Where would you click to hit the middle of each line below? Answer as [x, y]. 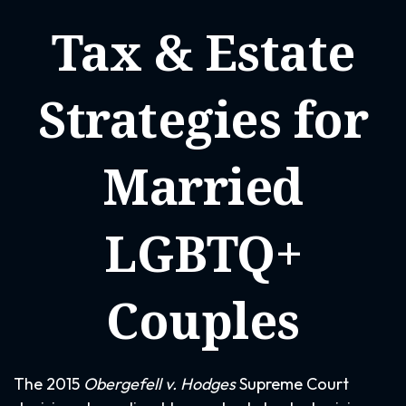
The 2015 [48, 384]
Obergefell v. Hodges [159, 384]
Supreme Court [292, 384]
